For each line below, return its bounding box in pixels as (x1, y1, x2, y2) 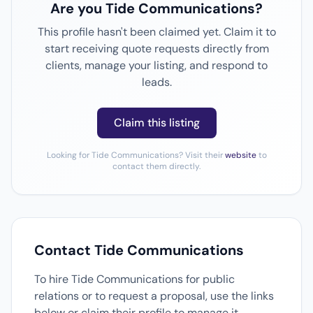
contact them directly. (112, 161, 201, 172)
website (224, 150, 256, 161)
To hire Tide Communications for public (34, 272, 235, 286)
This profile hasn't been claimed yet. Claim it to (37, 24, 276, 39)
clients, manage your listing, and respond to (45, 58, 268, 73)
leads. (141, 75, 172, 89)
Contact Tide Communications (34, 241, 244, 259)
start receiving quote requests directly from (44, 41, 269, 56)
